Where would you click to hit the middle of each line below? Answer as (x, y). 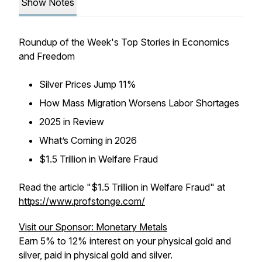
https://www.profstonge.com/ (82, 201)
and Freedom (47, 56)
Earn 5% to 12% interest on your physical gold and (125, 241)
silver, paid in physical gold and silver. (96, 255)
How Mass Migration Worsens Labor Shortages (139, 103)
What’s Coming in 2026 (88, 140)
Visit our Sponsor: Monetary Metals (93, 227)
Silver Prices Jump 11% (88, 84)
